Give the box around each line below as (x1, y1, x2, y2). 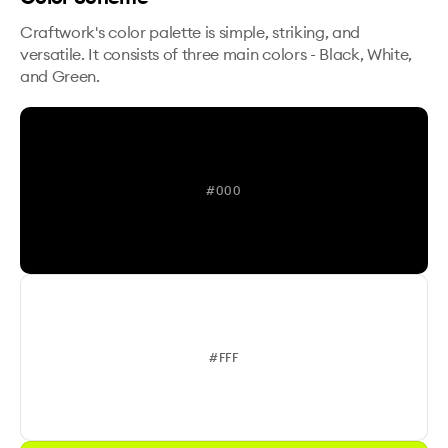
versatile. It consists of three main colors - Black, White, (20, 44, 413, 64)
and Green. (20, 66, 100, 86)
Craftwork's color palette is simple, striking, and (20, 22, 360, 42)
